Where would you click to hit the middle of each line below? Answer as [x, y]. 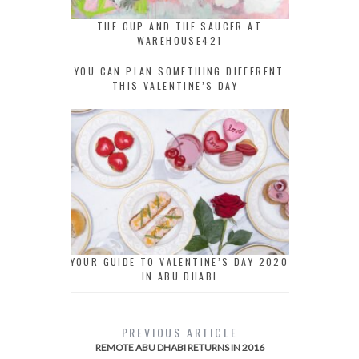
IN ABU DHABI [179, 276]
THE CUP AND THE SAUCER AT [179, 26]
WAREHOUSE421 [179, 41]
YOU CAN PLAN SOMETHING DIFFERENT [179, 71]
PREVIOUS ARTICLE [179, 332]
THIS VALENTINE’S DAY [179, 86]
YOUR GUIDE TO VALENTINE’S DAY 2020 [179, 262]
